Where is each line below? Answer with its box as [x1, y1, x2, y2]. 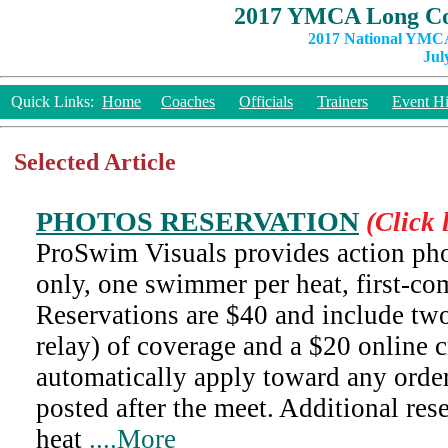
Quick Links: [3, 93, 102, 110]
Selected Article [14, 149, 176, 175]
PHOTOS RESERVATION [36, 206, 359, 237]
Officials [239, 93, 293, 110]
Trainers [317, 93, 368, 110]
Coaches [161, 93, 215, 110]
